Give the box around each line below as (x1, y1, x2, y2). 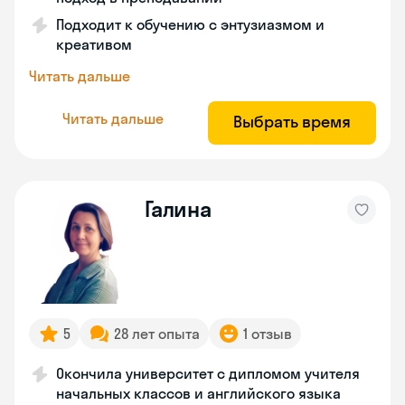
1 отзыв (243, 325, 292, 343)
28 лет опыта (114, 325, 200, 343)
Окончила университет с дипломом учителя (56, 364, 360, 382)
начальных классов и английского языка (56, 384, 341, 402)
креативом (56, 35, 132, 53)
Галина (145, 195, 212, 222)
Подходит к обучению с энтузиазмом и (56, 15, 325, 33)
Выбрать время (233, 111, 351, 132)
